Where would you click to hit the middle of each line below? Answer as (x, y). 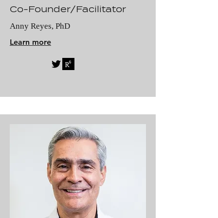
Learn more (30, 42)
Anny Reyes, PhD (40, 26)
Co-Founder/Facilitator (68, 9)
